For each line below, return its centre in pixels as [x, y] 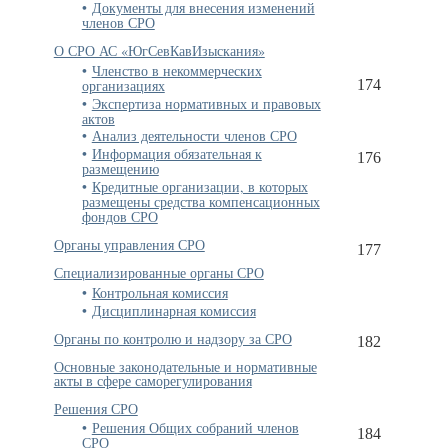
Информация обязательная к [176, 154]
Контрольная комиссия [159, 292]
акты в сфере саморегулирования [152, 380]
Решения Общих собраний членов [195, 428]
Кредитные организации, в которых [199, 186]
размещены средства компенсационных [200, 201]
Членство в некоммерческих [176, 70]
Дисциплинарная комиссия [173, 310]
